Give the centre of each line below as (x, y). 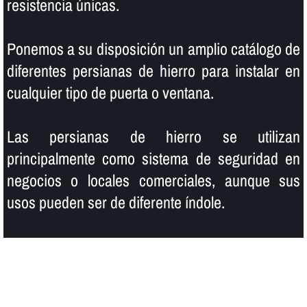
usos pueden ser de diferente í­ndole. (115, 202)
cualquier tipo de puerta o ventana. (110, 92)
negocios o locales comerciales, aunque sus (153, 180)
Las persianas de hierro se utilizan (153, 136)
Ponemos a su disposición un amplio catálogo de (153, 48)
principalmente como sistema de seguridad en (153, 158)
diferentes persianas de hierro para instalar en (153, 70)
